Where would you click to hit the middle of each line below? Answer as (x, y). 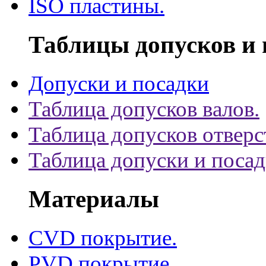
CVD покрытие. (103, 237)
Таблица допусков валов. (144, 109)
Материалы (94, 199)
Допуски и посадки (119, 83)
